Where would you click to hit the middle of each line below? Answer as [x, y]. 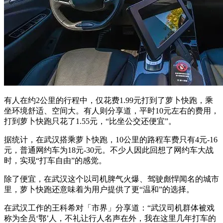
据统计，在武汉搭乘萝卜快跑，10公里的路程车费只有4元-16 [111, 139]
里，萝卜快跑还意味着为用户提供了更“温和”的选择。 [99, 189]
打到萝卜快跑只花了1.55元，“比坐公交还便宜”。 [90, 121]
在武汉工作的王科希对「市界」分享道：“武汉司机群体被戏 [109, 208]
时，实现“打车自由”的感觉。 [55, 160]
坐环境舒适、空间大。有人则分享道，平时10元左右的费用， [111, 111]
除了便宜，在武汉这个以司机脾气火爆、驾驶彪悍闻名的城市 [111, 179]
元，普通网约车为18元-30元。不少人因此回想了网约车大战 [109, 150]
